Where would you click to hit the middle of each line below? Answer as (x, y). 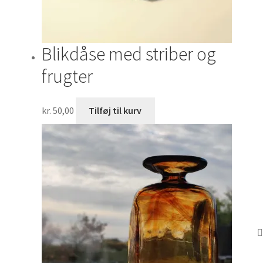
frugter (67, 76)
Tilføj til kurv (115, 110)
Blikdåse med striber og (129, 54)
